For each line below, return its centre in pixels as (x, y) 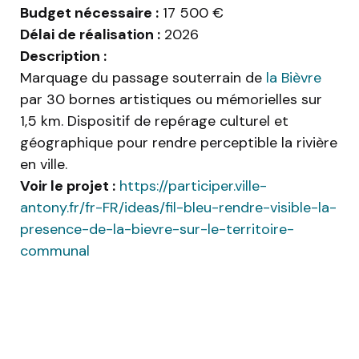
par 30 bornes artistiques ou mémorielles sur (171, 100)
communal (55, 251)
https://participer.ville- (191, 186)
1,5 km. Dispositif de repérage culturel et (154, 121)
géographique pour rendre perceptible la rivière (179, 143)
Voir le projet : (68, 186)
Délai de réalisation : (90, 35)
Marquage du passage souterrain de (143, 78)
